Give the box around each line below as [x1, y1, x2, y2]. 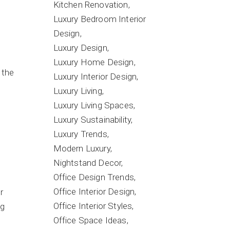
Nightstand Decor [53, 158, 122, 168]
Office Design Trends [53, 172, 134, 182]
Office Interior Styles [53, 201, 132, 211]
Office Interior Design [53, 186, 135, 197]
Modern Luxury [53, 143, 110, 154]
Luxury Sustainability [53, 114, 131, 125]
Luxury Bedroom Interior [53, 14, 146, 24]
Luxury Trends [53, 129, 107, 139]
